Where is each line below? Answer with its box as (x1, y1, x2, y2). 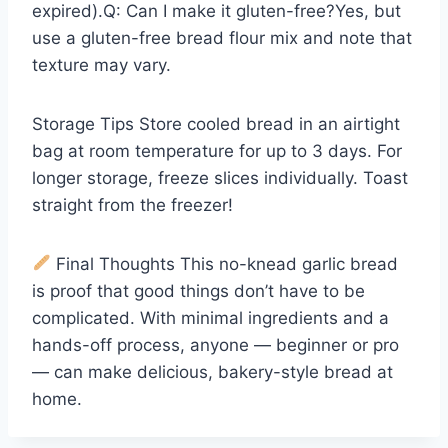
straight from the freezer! (32, 194, 233, 215)
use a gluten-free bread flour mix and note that (32, 27, 412, 48)
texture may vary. (32, 54, 171, 75)
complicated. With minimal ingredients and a (32, 307, 389, 328)
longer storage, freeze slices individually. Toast (32, 167, 408, 188)
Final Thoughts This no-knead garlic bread (51, 253, 399, 274)
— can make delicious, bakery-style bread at (32, 361, 393, 382)
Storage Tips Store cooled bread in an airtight (32, 113, 400, 134)
